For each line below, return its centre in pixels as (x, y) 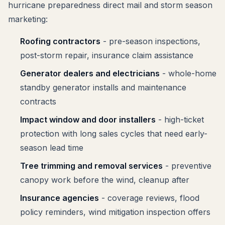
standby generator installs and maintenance (103, 87)
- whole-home (188, 73)
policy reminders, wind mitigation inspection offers (115, 212)
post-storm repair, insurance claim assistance (107, 55)
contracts (38, 101)
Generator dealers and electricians (90, 73)
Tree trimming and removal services (91, 166)
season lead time (52, 148)
